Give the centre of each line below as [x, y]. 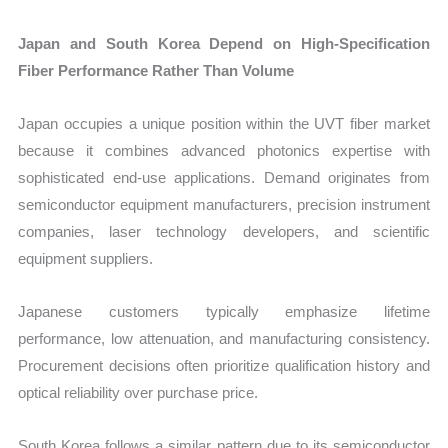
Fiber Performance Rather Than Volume [156, 70]
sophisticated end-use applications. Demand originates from [224, 177]
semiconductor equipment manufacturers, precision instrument [224, 204]
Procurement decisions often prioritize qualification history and [224, 366]
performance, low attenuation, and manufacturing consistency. [224, 339]
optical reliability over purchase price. [138, 393]
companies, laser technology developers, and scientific [224, 231]
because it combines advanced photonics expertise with [224, 150]
